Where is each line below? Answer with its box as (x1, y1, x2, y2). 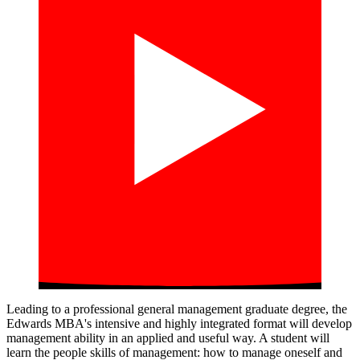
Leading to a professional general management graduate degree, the (6, 302, 347, 317)
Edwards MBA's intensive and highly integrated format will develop (6, 317, 352, 331)
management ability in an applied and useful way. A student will (6, 331, 329, 346)
